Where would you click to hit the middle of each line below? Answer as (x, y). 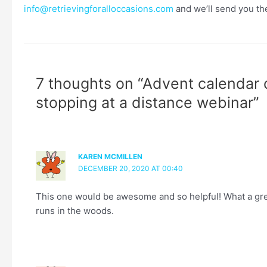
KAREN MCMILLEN (110, 157)
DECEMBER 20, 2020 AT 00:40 (130, 169)
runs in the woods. (75, 211)
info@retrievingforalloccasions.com (99, 8)
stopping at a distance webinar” (148, 103)
